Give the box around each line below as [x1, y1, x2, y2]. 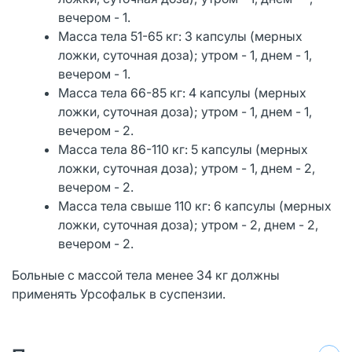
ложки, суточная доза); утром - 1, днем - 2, [58, 159, 316, 176]
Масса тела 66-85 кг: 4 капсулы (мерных [58, 84, 307, 101]
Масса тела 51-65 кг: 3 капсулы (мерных [58, 27, 303, 44]
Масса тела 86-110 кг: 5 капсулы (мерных [58, 141, 309, 157]
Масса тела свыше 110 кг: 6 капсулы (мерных [58, 197, 332, 214]
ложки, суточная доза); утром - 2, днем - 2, [58, 216, 319, 233]
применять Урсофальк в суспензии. [12, 285, 225, 302]
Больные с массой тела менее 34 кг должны [12, 266, 280, 283]
